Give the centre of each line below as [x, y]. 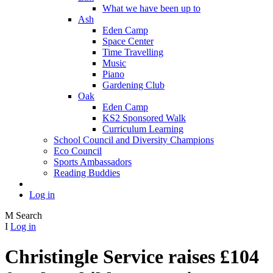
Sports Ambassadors [93, 162]
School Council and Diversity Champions [134, 140]
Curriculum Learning [143, 129]
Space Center [128, 41]
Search [29, 216]
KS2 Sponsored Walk [144, 118]
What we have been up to [151, 9]
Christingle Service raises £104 [132, 256]
